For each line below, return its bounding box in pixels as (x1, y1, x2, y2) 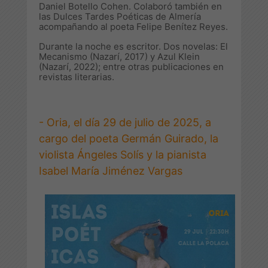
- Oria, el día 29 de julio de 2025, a (39, 115, 211, 129)
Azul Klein (157, 50, 200, 62)
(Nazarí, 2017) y (87, 50, 157, 62)
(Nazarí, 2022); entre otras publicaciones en (39, 60, 224, 72)
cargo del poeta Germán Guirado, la (39, 132, 218, 145)
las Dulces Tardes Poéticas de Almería (39, 10, 201, 22)
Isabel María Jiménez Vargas (39, 164, 182, 177)
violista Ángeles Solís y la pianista (39, 148, 206, 161)
